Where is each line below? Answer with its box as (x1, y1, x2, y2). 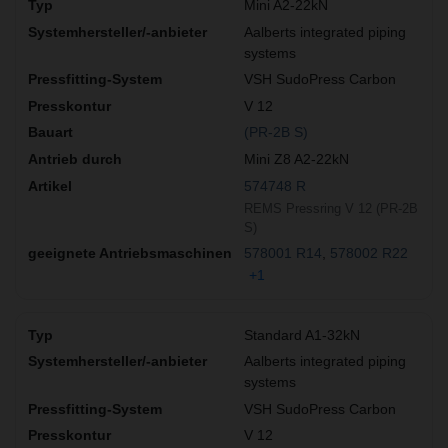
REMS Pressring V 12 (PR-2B (244, 200, 418, 216)
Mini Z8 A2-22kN (244, 150, 349, 167)
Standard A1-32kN (244, 326, 360, 343)
